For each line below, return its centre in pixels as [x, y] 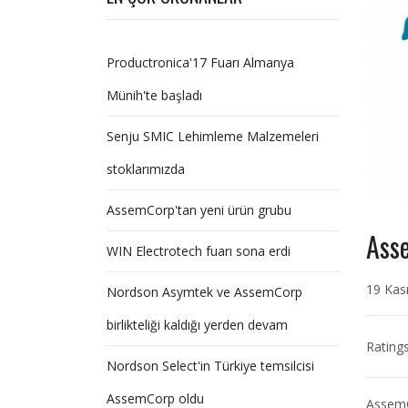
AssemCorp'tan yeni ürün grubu [199, 210]
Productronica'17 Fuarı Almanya [200, 62]
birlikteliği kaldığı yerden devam [197, 325]
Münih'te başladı [154, 95]
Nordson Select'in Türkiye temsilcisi [210, 366]
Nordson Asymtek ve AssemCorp [204, 292]
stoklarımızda [146, 169]
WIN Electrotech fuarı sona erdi [199, 251]
